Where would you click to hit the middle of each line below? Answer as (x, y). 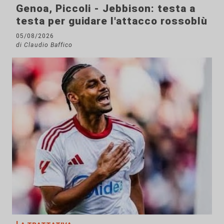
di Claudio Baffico (44, 44)
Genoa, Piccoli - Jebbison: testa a (106, 8)
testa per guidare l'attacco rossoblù (112, 21)
